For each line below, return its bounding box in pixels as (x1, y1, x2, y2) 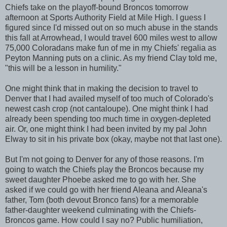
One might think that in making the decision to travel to (5, 84, 198, 93)
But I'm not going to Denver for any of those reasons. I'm (5, 155, 204, 164)
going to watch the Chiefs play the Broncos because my (5, 165, 204, 174)
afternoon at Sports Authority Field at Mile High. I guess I (5, 13, 206, 22)
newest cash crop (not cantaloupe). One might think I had (5, 104, 208, 113)
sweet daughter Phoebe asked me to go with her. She (5, 175, 196, 184)
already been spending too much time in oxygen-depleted (5, 114, 211, 123)
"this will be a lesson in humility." (5, 63, 122, 72)
